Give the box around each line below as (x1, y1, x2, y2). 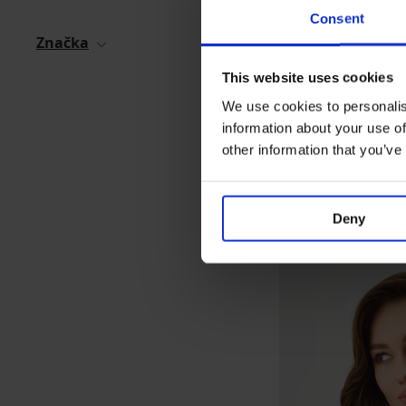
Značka (36, 33, 89, 53)
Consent (310, 10, 364, 26)
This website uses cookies (221, 69, 393, 85)
